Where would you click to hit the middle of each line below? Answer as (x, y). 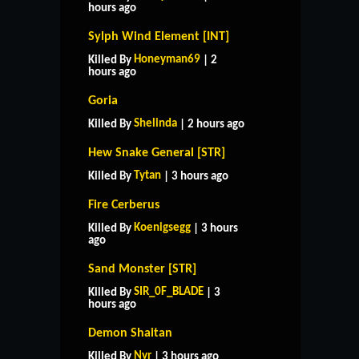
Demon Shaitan (130, 333)
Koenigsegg (162, 228)
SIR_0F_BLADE (169, 292)
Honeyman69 (167, 59)
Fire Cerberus (124, 205)
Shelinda (155, 123)
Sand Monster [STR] (142, 269)
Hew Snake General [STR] (157, 153)
